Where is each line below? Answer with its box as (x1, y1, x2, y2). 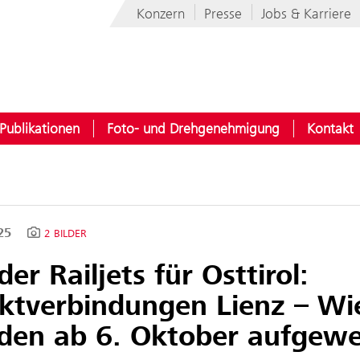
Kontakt (307, 121, 354, 137)
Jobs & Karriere (261, 6, 351, 22)
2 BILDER (43, 227, 87, 241)
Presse (204, 6, 242, 22)
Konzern (137, 6, 185, 22)
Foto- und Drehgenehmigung (107, 121, 280, 137)
